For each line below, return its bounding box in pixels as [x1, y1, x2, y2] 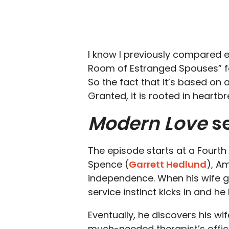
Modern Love [88, 110, 207, 136]
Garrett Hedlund [129, 158, 207, 171]
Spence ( [88, 158, 129, 171]
